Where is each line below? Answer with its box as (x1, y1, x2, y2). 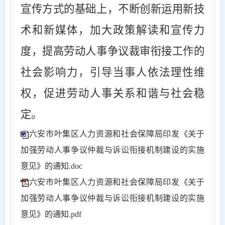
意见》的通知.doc (21, 161, 82, 170)
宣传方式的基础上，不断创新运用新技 (21, 3, 204, 15)
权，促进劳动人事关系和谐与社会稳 (21, 87, 204, 99)
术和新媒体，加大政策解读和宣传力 (21, 24, 204, 36)
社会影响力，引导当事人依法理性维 (21, 66, 204, 78)
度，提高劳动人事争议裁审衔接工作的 (21, 45, 204, 57)
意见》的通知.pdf (21, 209, 81, 218)
